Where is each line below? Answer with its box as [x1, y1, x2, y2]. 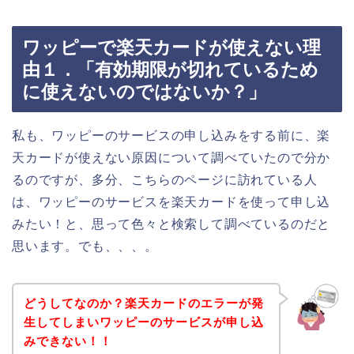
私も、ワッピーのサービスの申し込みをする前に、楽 [12, 128, 331, 142]
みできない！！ [23, 334, 112, 348]
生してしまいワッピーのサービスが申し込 [23, 315, 264, 330]
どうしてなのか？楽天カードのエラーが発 [23, 296, 264, 311]
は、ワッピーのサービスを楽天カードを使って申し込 [12, 194, 331, 209]
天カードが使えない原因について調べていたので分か [12, 150, 331, 164]
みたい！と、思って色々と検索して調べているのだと [12, 217, 331, 231]
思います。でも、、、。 [12, 239, 158, 253]
